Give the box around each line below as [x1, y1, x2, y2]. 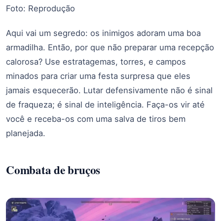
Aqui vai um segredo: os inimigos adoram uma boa [6, 28, 201, 38]
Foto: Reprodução [6, 3, 75, 13]
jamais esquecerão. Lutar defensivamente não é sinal [6, 85, 213, 95]
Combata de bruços [6, 161, 101, 179]
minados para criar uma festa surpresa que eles [6, 71, 190, 81]
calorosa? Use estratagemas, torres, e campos [6, 56, 186, 67]
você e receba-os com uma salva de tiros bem [6, 113, 185, 124]
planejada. [6, 128, 45, 138]
